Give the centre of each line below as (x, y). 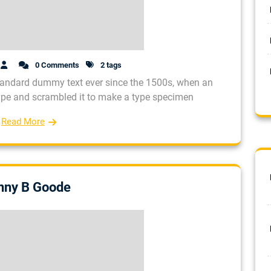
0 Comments (56, 65)
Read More (23, 121)
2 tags (110, 65)
